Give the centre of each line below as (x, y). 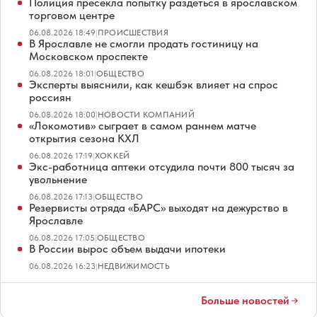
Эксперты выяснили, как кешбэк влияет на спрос (154, 84)
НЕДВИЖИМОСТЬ (134, 266)
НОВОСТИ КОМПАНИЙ (146, 114)
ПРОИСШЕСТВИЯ (133, 32)
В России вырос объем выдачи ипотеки (127, 248)
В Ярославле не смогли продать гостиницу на (144, 43)
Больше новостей (245, 300)
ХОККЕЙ (113, 155)
